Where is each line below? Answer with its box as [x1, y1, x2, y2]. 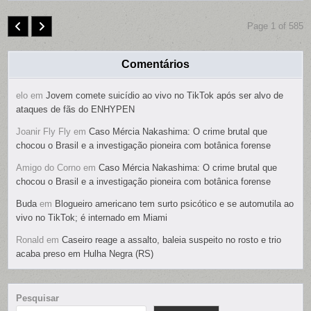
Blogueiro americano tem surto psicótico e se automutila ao [55, 198, 294, 209]
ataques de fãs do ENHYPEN [16, 103, 135, 115]
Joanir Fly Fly [16, 126, 72, 137]
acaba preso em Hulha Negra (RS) [16, 248, 154, 259]
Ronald [16, 234, 44, 245]
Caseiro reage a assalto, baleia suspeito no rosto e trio [62, 234, 282, 245]
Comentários [121, 58, 190, 70]
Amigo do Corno [16, 162, 81, 173]
